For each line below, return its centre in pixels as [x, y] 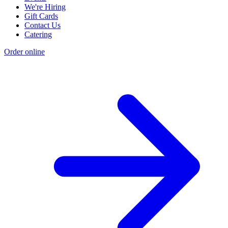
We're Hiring [45, 7]
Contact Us [42, 25]
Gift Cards [41, 16]
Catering [38, 35]
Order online [24, 52]
